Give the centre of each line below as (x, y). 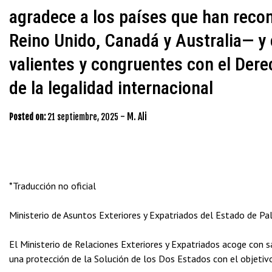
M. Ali (137, 117)
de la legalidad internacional (111, 88)
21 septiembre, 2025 (83, 117)
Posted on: (27, 117)
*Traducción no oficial (53, 186)
